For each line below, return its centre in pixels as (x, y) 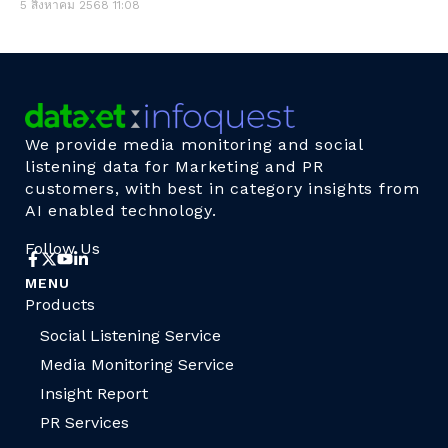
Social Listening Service (130, 336)
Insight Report (94, 394)
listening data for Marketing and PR (174, 167)
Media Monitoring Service (137, 365)
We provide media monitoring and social (194, 145)
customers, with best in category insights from (222, 189)
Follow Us (62, 248)
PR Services (84, 423)
